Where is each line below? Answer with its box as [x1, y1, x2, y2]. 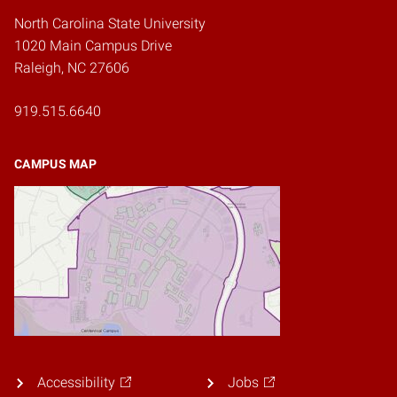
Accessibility [36, 374, 115, 392]
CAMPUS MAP [14, 157, 97, 172]
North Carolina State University [14, 15, 206, 33]
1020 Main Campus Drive [14, 37, 172, 55]
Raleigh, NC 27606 [14, 59, 129, 77]
